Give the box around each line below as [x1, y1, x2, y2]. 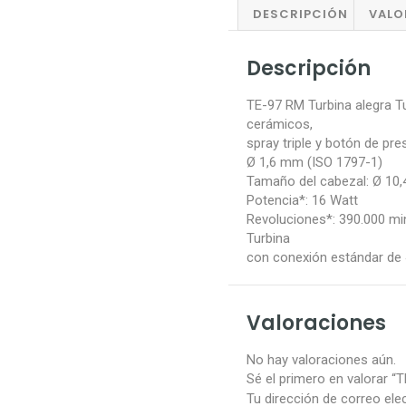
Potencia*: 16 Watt [246, 191, 358, 208]
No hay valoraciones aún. [246, 351, 396, 368]
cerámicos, [246, 115, 313, 132]
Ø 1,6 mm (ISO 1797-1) [246, 153, 382, 170]
